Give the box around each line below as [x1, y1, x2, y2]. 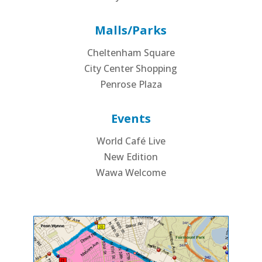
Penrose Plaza [99, 78, 162, 91]
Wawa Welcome [95, 166, 166, 180]
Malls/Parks [95, 22, 167, 39]
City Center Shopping [84, 62, 178, 75]
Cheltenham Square [87, 46, 175, 60]
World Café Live [96, 135, 166, 148]
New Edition [104, 150, 158, 164]
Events [111, 111, 151, 127]
